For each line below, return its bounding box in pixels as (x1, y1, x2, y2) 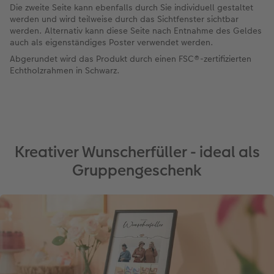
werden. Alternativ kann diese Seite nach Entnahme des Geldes (10, 24, 262, 37)
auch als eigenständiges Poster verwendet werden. (10, 35, 213, 48)
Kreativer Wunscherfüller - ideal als (14, 141, 260, 163)
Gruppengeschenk (72, 159, 202, 181)
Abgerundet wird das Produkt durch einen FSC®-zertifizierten (10, 52, 251, 65)
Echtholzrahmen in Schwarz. (10, 64, 120, 76)
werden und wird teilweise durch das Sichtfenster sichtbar (10, 12, 239, 25)
